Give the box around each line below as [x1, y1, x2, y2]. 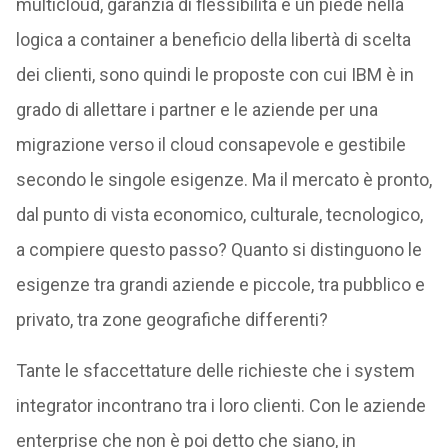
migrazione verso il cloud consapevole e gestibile [15, 134, 406, 156]
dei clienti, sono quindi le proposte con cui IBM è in [15, 64, 414, 86]
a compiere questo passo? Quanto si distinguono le [15, 239, 422, 261]
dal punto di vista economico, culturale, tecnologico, [15, 204, 423, 226]
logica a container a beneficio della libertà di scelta [15, 29, 411, 51]
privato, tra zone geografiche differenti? [15, 309, 328, 331]
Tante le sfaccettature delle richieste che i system [15, 360, 415, 382]
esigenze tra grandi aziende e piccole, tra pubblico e [15, 274, 425, 296]
